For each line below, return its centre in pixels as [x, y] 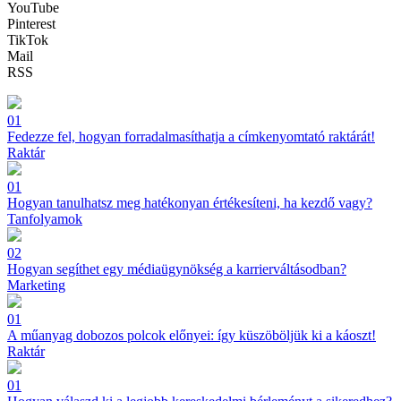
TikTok [28, 40]
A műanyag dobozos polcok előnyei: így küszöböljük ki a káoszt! [192, 336]
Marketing [36, 286]
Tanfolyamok [45, 219]
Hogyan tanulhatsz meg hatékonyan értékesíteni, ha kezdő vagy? [190, 203]
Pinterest [31, 24]
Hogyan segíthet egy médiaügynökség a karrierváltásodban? [177, 269]
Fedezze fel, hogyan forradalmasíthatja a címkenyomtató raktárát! [191, 137]
